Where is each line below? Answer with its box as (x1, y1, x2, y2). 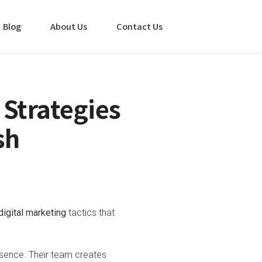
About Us (50, 20, 87, 32)
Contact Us (116, 20, 163, 32)
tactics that (65, 207, 115, 218)
